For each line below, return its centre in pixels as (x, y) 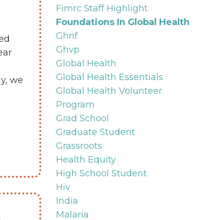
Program (75, 104)
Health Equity (86, 159)
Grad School (82, 118)
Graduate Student (95, 132)
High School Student (101, 173)
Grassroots (79, 146)
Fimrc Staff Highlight (102, 8)
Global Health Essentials (109, 77)
